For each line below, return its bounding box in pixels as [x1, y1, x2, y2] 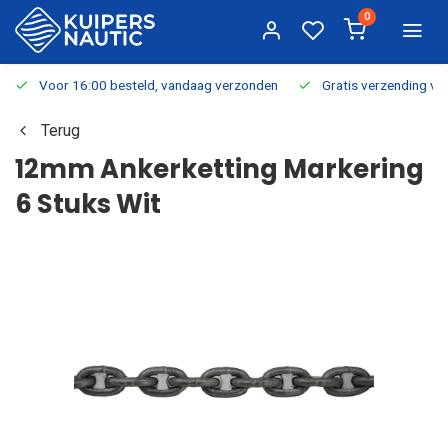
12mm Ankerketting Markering [15, 151, 424, 187]
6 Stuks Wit [15, 186, 161, 222]
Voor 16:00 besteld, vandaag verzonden [39, 77, 278, 93]
